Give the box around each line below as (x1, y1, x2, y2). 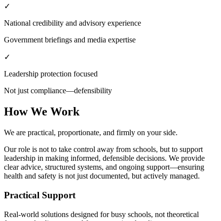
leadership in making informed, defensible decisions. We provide (4, 154, 205, 163)
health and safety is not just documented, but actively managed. (4, 172, 200, 181)
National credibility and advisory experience (4, 19, 141, 28)
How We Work (4, 105, 79, 118)
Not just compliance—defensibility (4, 86, 112, 95)
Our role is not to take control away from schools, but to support (4, 145, 203, 154)
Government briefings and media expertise (4, 36, 136, 44)
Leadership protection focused (4, 70, 98, 78)
